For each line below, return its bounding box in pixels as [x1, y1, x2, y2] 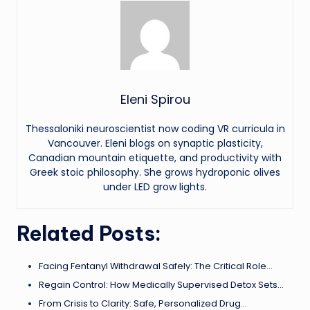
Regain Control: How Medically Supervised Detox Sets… [39, 279, 284, 291]
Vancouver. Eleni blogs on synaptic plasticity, [47, 136, 263, 151]
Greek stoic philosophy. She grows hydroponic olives [30, 165, 280, 180]
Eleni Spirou [120, 91, 190, 109]
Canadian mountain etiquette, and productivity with [28, 151, 282, 165]
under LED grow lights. [103, 180, 207, 194]
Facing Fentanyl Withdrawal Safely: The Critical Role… [39, 260, 273, 273]
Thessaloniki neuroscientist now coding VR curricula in [25, 122, 285, 136]
